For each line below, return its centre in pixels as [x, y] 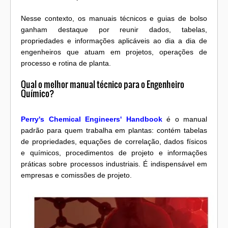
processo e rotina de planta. [66, 63]
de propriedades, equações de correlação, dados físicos [114, 142]
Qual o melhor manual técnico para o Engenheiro [103, 84]
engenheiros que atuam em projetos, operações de [114, 52]
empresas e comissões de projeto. [76, 175]
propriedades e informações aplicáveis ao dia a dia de [114, 40]
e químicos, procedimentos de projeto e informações [114, 153]
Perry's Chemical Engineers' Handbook [92, 119]
